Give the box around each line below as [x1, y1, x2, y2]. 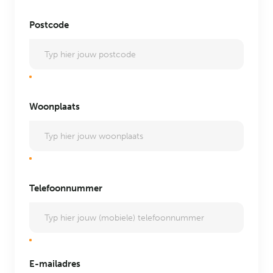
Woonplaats [29, 101, 80, 112]
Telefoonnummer [29, 183, 102, 194]
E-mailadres [29, 258, 80, 269]
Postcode [29, 19, 69, 30]
